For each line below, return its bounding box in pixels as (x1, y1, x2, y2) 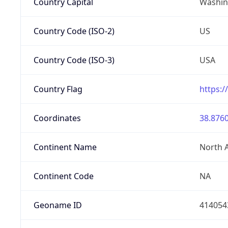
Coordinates (33, 112, 81, 124)
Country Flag (33, 83, 82, 95)
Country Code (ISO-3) (33, 54, 115, 66)
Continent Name (33, 141, 97, 153)
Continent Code (33, 170, 94, 182)
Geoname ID (33, 199, 82, 211)
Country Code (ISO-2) (33, 25, 115, 37)
